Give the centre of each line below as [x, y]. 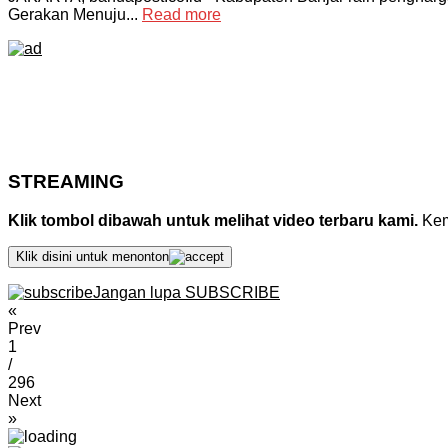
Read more [181, 15]
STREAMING [66, 181]
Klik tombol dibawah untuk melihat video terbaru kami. [213, 220]
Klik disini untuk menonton [92, 256]
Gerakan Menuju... [75, 15]
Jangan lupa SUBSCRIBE [186, 292]
